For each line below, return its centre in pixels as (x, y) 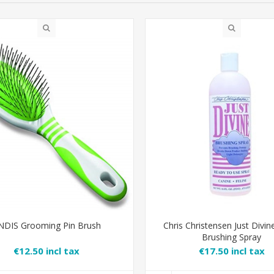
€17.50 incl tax (231, 251)
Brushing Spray (232, 237)
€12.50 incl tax (47, 251)
